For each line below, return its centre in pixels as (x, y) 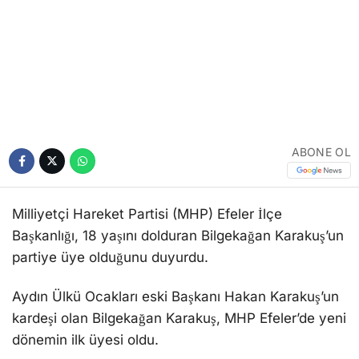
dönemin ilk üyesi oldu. (85, 285)
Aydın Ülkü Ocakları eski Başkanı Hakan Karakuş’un (175, 242)
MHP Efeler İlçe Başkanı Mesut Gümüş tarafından (169, 324)
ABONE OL (321, 97)
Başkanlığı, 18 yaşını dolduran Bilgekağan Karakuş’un (178, 181)
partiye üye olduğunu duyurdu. (110, 202)
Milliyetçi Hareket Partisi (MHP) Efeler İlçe (147, 159)
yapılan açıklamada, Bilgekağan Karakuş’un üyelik (170, 346)
